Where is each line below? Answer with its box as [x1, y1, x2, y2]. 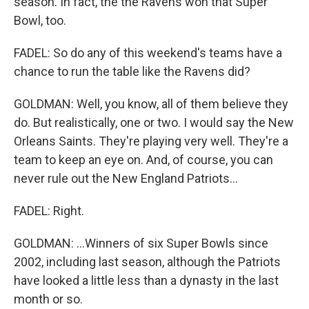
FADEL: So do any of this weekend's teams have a [14, 46, 282, 60]
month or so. [14, 292, 83, 306]
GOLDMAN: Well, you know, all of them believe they [14, 97, 288, 111]
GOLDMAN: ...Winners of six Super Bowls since [14, 236, 268, 250]
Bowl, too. [14, 13, 66, 28]
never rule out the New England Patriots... [14, 171, 238, 186]
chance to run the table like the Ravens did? [14, 64, 250, 79]
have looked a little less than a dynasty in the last [14, 273, 279, 288]
